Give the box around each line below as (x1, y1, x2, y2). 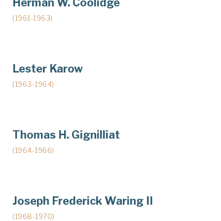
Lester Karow (12, 62, 83, 75)
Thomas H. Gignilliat (12, 128, 120, 141)
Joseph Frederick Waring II (12, 194, 153, 207)
